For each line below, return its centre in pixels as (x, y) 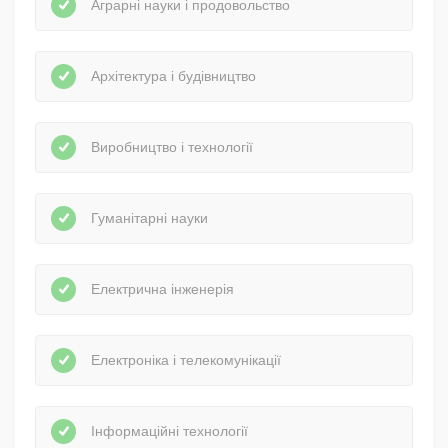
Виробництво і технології (172, 147)
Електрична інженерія (162, 289)
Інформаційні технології (169, 431)
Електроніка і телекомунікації (186, 360)
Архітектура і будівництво (173, 76)
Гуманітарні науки (149, 218)
